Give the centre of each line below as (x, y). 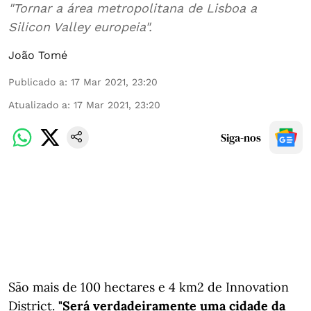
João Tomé (38, 55)
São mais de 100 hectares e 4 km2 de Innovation (149, 287)
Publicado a (36, 82)
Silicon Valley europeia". (80, 27)
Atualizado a (38, 105)
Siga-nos (241, 137)
